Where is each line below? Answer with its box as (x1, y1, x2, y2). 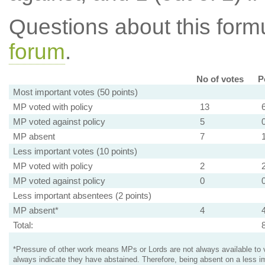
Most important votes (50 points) (12, 87, 138, 97)
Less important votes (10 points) (12, 146, 137, 156)
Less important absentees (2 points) (12, 190, 151, 201)
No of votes (196, 74, 244, 84)
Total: (12, 220, 33, 230)
